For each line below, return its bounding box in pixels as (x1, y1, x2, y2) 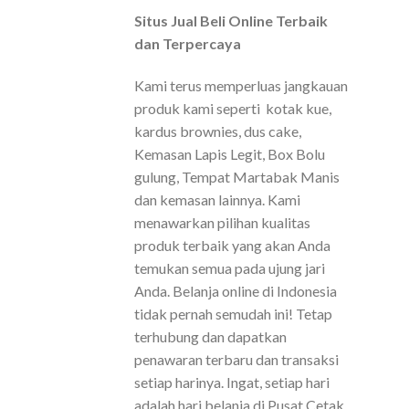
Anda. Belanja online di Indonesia (134, 282, 337, 300)
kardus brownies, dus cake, (134, 122, 301, 141)
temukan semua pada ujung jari (134, 259, 325, 278)
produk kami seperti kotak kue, (134, 100, 331, 118)
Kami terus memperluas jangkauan (134, 77, 348, 95)
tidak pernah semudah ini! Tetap (134, 305, 332, 323)
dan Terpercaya (134, 35, 241, 53)
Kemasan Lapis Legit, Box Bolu (134, 145, 325, 163)
